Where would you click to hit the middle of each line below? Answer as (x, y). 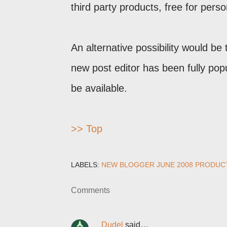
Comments (90, 190)
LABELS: (85, 165)
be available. (99, 88)
